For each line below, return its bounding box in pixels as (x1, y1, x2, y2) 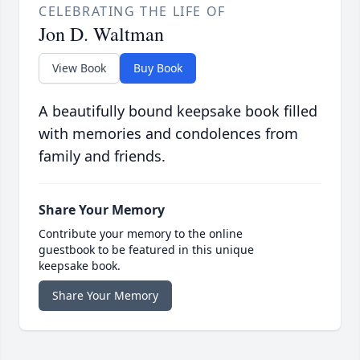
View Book (52, 60, 106, 76)
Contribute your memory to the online (39, 226, 243, 242)
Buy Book (133, 60, 182, 76)
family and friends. (39, 146, 166, 166)
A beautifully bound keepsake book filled (39, 101, 317, 121)
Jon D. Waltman (39, 21, 164, 47)
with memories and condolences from (39, 124, 298, 144)
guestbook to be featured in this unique (39, 242, 254, 258)
